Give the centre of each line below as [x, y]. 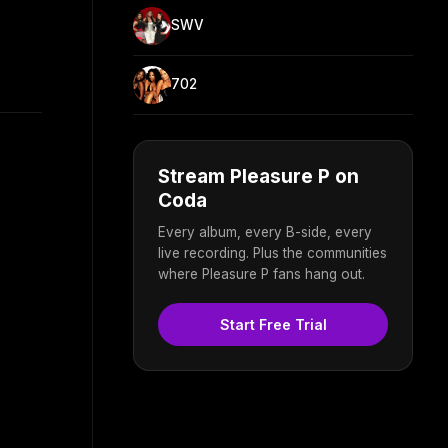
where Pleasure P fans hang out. [261, 273]
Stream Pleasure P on [258, 176]
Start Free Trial [273, 324]
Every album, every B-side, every [265, 231]
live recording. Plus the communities [272, 252]
